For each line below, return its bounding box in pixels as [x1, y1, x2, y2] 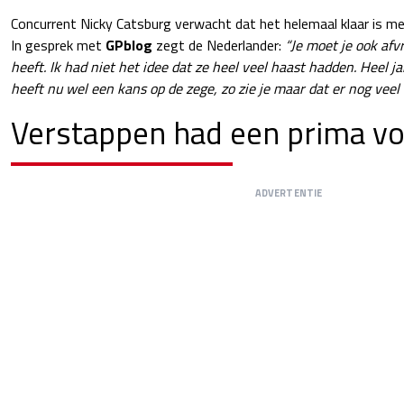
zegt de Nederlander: [152, 34, 285, 57]
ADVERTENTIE [254, 186, 323, 201]
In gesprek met [11, 34, 106, 57]
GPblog [106, 34, 152, 57]
